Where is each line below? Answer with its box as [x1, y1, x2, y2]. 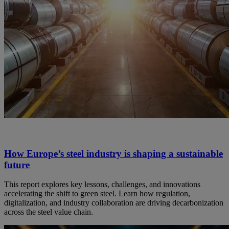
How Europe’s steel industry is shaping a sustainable [4, 148, 223, 159]
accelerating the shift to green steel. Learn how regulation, [4, 189, 190, 198]
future [4, 159, 30, 170]
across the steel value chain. [4, 208, 93, 217]
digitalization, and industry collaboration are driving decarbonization [4, 198, 223, 208]
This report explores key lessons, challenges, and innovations [4, 180, 200, 189]
